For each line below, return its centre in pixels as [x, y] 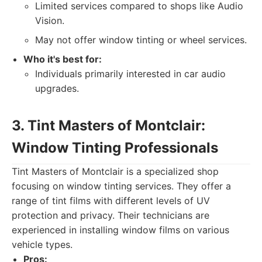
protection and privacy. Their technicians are [111, 215]
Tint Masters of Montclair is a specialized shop [115, 171]
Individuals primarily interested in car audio [130, 74]
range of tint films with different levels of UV [111, 201]
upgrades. [57, 88]
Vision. [50, 20]
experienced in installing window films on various [120, 230]
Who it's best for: [63, 59]
